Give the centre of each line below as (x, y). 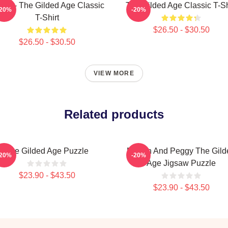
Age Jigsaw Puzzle (181, 163)
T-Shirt (47, 18)
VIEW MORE (114, 73)
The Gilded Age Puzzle (47, 151)
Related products (114, 114)
